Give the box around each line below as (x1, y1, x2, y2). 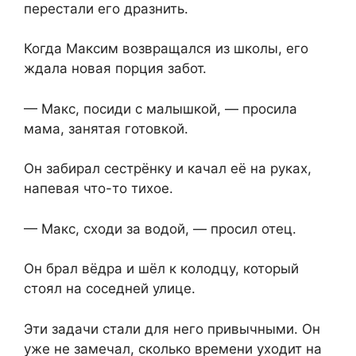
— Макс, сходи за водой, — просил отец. (24, 220, 296, 237)
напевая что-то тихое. (24, 180, 173, 197)
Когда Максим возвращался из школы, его (24, 41, 308, 57)
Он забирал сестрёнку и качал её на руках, (24, 161, 311, 177)
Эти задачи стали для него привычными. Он (24, 320, 320, 337)
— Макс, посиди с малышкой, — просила (24, 100, 297, 117)
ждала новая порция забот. (24, 60, 207, 77)
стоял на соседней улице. (24, 281, 195, 297)
